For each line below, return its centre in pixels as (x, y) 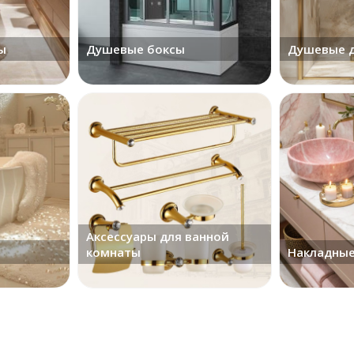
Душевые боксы (135, 49)
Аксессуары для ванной (157, 236)
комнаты (113, 252)
